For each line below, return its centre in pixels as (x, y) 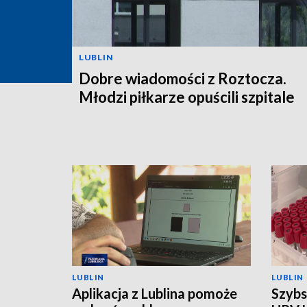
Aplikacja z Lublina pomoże (155, 293)
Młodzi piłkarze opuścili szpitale (187, 97)
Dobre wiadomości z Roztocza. (183, 78)
